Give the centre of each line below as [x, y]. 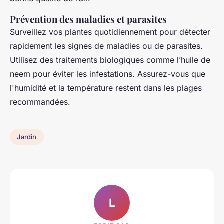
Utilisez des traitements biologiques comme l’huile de [110, 60]
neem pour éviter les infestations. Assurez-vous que [108, 74]
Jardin [27, 137]
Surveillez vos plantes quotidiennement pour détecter [110, 32]
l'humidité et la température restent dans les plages [106, 88]
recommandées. [40, 102]
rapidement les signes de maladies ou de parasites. [106, 46]
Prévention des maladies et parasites [88, 19]
